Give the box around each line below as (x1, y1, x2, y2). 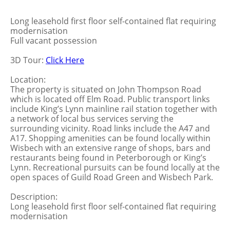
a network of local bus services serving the (10, 113, 174, 124)
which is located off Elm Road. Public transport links (10, 93, 210, 105)
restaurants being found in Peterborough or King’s (10, 152, 206, 163)
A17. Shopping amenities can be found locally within (10, 132, 210, 144)
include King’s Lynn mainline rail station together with (10, 103, 217, 114)
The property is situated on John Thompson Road (10, 84, 201, 95)
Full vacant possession (10, 35, 97, 46)
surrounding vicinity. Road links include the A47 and (10, 123, 210, 134)
